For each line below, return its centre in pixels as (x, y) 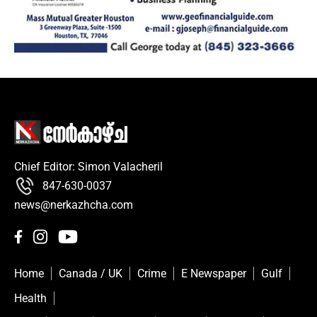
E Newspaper (214, 273)
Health (30, 298)
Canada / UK (91, 273)
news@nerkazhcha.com (74, 204)
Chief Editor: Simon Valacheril (88, 166)
